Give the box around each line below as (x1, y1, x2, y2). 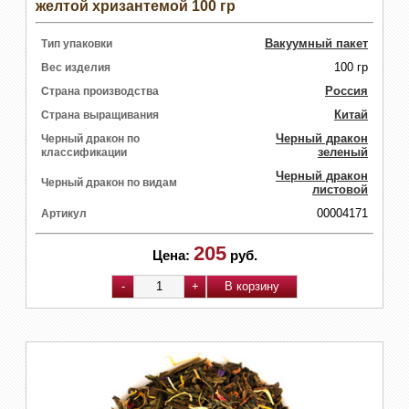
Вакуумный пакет (265, 36, 368, 50)
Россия (325, 83, 368, 98)
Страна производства (41, 84, 159, 98)
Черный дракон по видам (41, 175, 177, 189)
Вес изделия (41, 60, 110, 74)
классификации (41, 145, 127, 159)
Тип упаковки (41, 37, 112, 50)
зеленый (318, 144, 368, 159)
